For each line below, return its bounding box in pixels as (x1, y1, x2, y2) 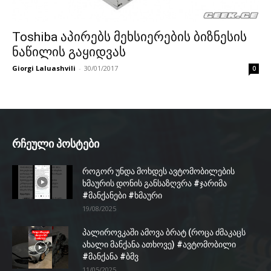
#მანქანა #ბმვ (82, 252, 139, 262)
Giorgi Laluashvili (12, 64, 76, 73)
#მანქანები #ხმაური (82, 191, 162, 201)
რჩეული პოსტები (12, 137, 99, 151)
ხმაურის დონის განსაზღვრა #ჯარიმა (82, 178, 227, 189)
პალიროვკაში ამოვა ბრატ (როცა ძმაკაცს (82, 227, 246, 238)
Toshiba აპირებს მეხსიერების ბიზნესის (12, 30, 247, 45)
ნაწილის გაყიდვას (12, 45, 126, 60)
